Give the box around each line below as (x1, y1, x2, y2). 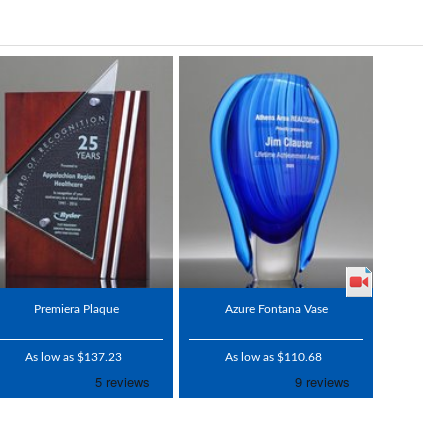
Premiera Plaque (33, 303, 119, 316)
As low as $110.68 (225, 351, 323, 364)
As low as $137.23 (25, 351, 123, 364)
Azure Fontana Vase (224, 303, 328, 316)
